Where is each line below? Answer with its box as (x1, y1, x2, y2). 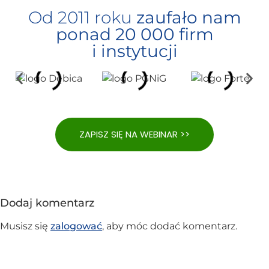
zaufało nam (136, 7, 241, 28)
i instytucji (91, 41, 178, 62)
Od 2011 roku (28, 7, 136, 28)
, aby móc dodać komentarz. (102, 220, 237, 232)
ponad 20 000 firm (55, 24, 214, 45)
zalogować (50, 220, 102, 232)
